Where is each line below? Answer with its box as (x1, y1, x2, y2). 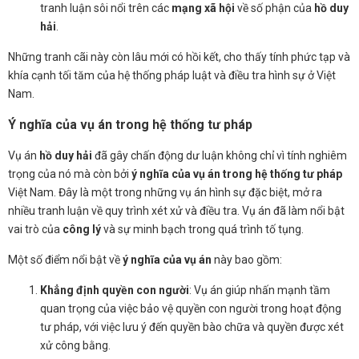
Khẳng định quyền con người (40, 283, 189, 296)
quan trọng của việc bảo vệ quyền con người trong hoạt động (40, 301, 341, 315)
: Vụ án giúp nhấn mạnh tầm (189, 283, 330, 296)
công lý (63, 222, 101, 236)
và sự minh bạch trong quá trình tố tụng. (101, 222, 304, 236)
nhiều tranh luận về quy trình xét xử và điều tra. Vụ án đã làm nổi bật (8, 204, 345, 217)
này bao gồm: (212, 252, 282, 266)
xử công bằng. (40, 338, 111, 352)
